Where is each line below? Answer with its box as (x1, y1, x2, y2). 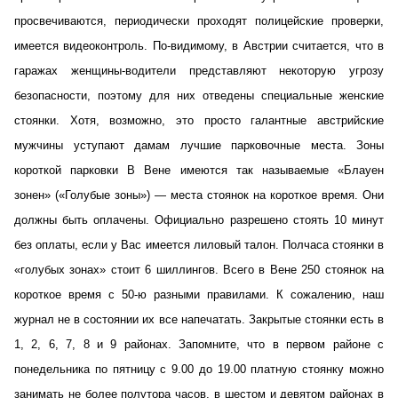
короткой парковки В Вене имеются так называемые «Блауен (14, 163, 384, 177)
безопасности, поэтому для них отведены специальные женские (14, 89, 384, 102)
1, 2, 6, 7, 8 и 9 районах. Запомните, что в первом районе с (14, 338, 384, 351)
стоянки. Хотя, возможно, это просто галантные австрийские (14, 114, 384, 127)
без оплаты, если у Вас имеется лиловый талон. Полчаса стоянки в (14, 238, 384, 251)
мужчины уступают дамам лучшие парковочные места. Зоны (14, 139, 384, 152)
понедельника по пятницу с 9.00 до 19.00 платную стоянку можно (14, 362, 384, 376)
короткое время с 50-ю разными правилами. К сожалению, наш (14, 288, 384, 301)
